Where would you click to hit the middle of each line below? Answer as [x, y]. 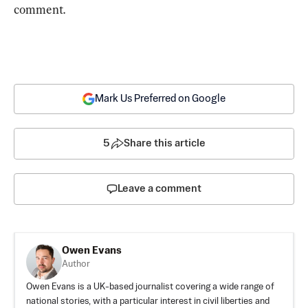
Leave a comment [159, 189]
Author [76, 265]
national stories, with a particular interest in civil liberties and [148, 302]
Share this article [164, 144]
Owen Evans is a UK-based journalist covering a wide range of [150, 287]
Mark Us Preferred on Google [160, 99]
